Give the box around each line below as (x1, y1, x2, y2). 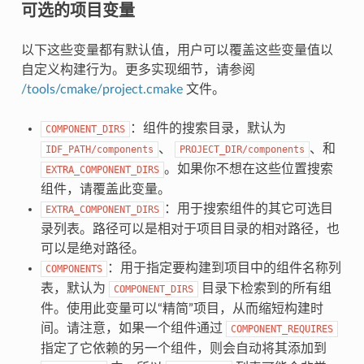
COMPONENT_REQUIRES (230, 323, 333, 335)
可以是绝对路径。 (40, 241, 145, 255)
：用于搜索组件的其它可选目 (163, 201, 333, 215)
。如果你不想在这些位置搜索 (163, 162, 333, 175)
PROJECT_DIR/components (179, 143, 305, 155)
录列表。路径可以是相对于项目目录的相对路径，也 (40, 222, 340, 236)
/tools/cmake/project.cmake (20, 82, 183, 96)
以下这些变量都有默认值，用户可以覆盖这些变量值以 (20, 43, 333, 57)
